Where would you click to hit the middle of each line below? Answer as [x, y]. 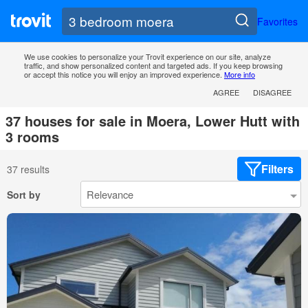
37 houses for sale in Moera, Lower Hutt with [153, 121]
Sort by [24, 194]
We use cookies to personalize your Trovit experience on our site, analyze [147, 57]
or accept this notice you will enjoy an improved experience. [124, 75]
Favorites [277, 21]
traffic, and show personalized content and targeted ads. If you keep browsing [153, 66]
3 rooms [32, 137]
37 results [28, 169]
